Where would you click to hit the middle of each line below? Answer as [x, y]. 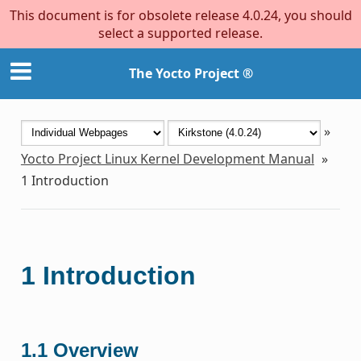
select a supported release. [180, 33]
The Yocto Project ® [191, 74]
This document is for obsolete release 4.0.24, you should [180, 15]
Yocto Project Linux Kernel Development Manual [167, 158]
